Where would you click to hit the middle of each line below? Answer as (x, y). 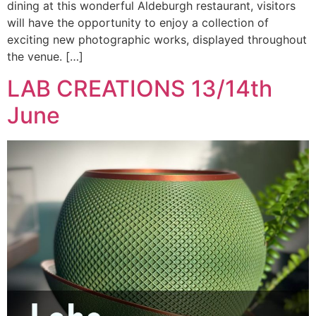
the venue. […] (45, 57)
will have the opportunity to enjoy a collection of (138, 23)
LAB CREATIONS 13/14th (140, 88)
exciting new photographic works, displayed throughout (157, 40)
